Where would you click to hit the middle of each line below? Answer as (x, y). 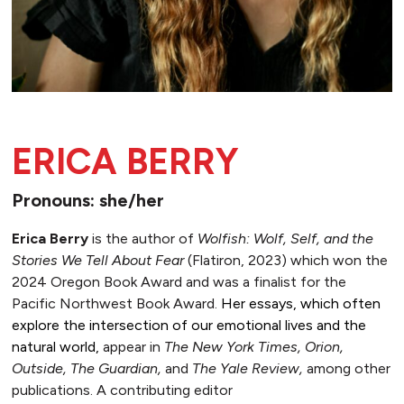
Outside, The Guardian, (88, 368)
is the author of (142, 238)
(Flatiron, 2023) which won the (287, 260)
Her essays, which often (300, 303)
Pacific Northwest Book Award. (116, 303)
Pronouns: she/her (87, 200)
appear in (133, 346)
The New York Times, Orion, (253, 346)
